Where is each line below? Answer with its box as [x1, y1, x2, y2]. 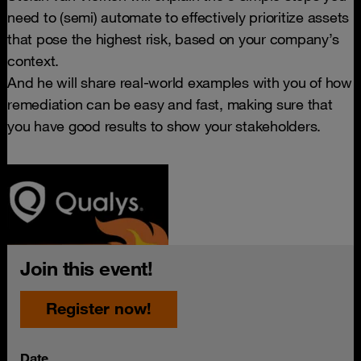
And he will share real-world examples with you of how [7, 73, 352, 91]
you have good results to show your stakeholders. [7, 117, 325, 135]
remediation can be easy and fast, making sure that [7, 95, 333, 113]
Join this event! [20, 256, 152, 280]
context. [7, 52, 63, 69]
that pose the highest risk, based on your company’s [7, 30, 339, 48]
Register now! [46, 298, 151, 318]
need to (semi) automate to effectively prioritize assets [7, 8, 349, 26]
